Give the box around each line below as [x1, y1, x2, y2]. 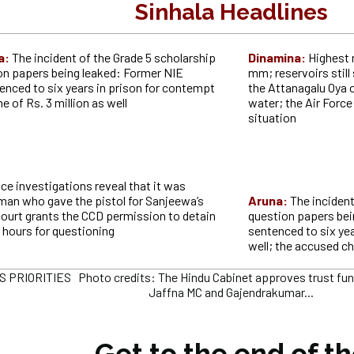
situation [247, 110, 296, 126]
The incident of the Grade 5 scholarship [11, 50, 216, 66]
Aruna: [247, 193, 290, 209]
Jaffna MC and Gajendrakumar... [149, 284, 314, 300]
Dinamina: [247, 50, 308, 66]
